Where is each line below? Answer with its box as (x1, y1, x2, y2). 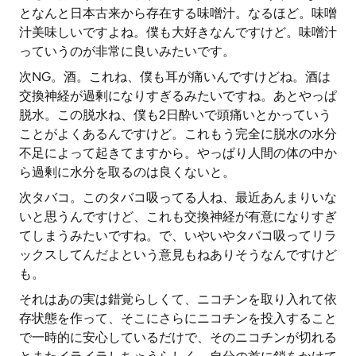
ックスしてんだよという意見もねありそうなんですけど (19, 247, 337, 262)
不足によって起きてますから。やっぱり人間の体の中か (19, 145, 337, 161)
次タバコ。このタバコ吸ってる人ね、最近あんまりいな (19, 190, 337, 205)
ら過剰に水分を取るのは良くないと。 (19, 164, 235, 180)
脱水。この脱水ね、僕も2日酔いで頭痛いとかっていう (19, 107, 331, 122)
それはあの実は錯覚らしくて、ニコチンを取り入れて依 (19, 292, 337, 307)
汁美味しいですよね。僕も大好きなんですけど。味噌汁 (19, 25, 337, 40)
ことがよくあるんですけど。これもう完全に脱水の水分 (19, 126, 337, 141)
